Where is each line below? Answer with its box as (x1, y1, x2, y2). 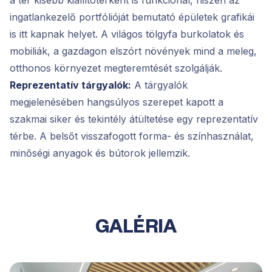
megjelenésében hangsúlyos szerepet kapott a (10, 95, 223, 108)
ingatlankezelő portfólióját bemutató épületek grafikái (10, 10, 254, 23)
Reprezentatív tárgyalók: (10, 78, 131, 91)
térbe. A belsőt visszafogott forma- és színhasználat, (10, 129, 254, 142)
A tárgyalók (131, 78, 188, 91)
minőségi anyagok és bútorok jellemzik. (10, 146, 190, 159)
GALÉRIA (95, 217, 177, 236)
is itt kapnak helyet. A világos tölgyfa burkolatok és (10, 27, 244, 40)
